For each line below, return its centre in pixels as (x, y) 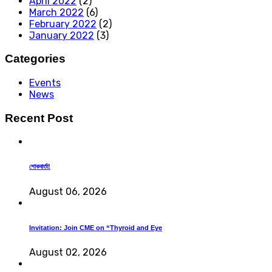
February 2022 (63, 24)
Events (45, 83)
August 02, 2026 (68, 253)
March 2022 (56, 12)
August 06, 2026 (68, 192)
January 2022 (62, 35)
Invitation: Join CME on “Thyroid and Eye (96, 228)
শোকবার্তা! (40, 167)
